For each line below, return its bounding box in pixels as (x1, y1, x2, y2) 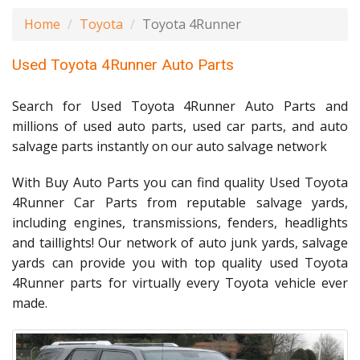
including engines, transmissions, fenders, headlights (12, 214, 348, 231)
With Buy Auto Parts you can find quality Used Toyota (12, 174, 348, 191)
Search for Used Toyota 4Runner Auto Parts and (12, 97, 348, 115)
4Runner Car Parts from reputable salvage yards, (12, 194, 348, 211)
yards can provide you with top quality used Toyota (12, 254, 348, 272)
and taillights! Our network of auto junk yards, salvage (12, 234, 348, 252)
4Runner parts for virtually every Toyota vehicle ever (12, 274, 348, 292)
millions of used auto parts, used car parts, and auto (12, 117, 348, 135)
